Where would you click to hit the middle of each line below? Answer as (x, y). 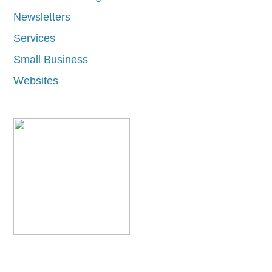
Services (35, 38)
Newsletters (42, 16)
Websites (36, 80)
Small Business (51, 59)
